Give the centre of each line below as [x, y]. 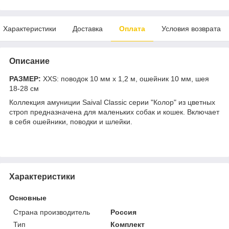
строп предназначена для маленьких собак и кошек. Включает [114, 112]
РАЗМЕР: [26, 78]
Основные [28, 198]
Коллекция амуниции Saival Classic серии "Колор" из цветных [112, 102]
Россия [124, 212]
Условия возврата [191, 28]
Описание [29, 61]
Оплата [132, 28]
